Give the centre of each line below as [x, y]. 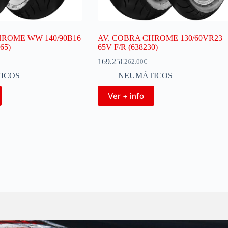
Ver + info [126, 96]
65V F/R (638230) [127, 47]
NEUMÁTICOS [145, 76]
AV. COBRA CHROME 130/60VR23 [160, 38]
